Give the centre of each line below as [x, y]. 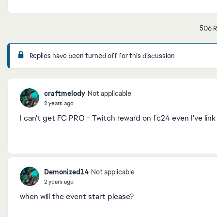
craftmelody [65, 93]
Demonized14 [66, 172]
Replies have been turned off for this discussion [102, 56]
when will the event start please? [77, 196]
